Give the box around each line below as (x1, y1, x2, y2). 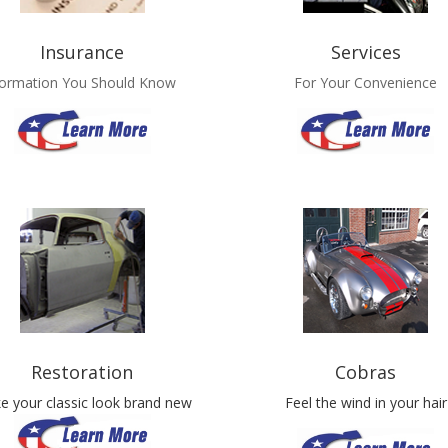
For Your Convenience (294, 73, 438, 93)
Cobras (335, 359, 397, 384)
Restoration (31, 359, 134, 384)
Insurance (40, 40, 125, 65)
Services (330, 40, 401, 65)
